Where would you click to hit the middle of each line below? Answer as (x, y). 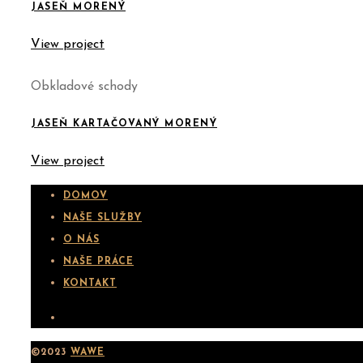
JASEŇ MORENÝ (78, 7)
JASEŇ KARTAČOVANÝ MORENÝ (124, 124)
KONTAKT (90, 283)
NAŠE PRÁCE (98, 261)
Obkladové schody (84, 86)
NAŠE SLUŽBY (102, 218)
